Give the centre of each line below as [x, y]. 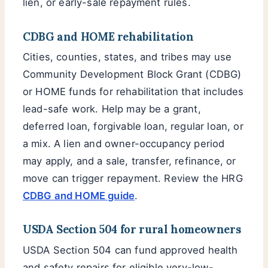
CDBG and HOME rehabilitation [108, 36]
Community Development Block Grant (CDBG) [132, 74]
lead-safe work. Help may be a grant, [112, 109]
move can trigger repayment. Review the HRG [133, 178]
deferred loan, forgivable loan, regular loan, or [133, 126]
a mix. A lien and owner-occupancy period [124, 143]
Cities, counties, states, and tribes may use [127, 57]
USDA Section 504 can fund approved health [130, 250]
